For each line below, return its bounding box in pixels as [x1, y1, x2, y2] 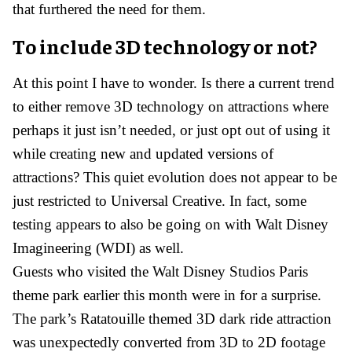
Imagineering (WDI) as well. [13, 239, 184, 256]
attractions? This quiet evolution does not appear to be [13, 168, 337, 185]
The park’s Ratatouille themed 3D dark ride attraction [13, 310, 332, 327]
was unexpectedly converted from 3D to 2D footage [13, 333, 325, 350]
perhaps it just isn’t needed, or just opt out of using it [13, 121, 330, 138]
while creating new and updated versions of [13, 145, 273, 162]
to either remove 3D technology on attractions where [13, 97, 328, 115]
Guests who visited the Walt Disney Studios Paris [13, 262, 308, 280]
